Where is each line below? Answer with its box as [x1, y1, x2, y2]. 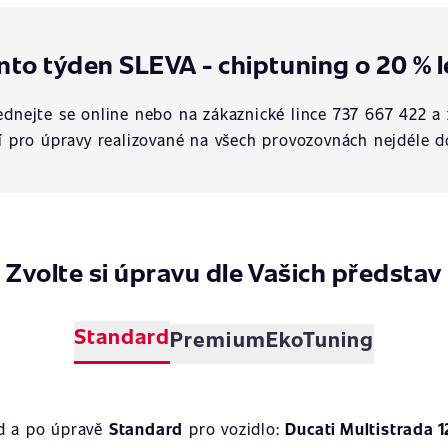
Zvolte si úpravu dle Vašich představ [6, 254, 442, 289]
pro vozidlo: [183, 418, 286, 439]
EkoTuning [265, 324, 375, 353]
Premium [170, 324, 266, 353]
